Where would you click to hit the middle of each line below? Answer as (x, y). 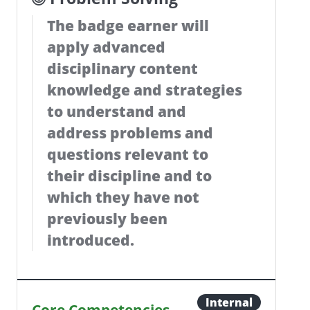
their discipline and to (129, 176)
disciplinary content (122, 69)
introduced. (90, 240)
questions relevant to (127, 154)
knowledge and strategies (144, 90)
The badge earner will (128, 26)
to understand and (116, 111)
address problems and (130, 133)
